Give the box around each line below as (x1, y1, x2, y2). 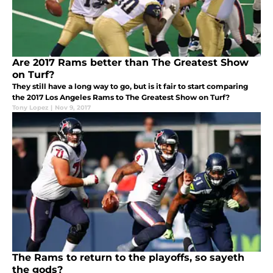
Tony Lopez (12, 104, 48, 112)
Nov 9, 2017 (55, 104, 91, 112)
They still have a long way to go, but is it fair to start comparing (12, 82, 248, 91)
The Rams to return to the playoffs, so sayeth (12, 252, 244, 264)
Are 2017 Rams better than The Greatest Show (12, 57, 249, 69)
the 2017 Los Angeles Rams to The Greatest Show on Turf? (12, 93, 230, 102)
